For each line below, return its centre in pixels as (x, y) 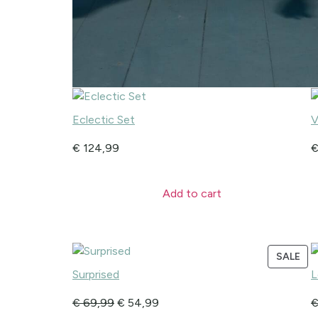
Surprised (96, 274)
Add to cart (192, 193)
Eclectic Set (104, 120)
